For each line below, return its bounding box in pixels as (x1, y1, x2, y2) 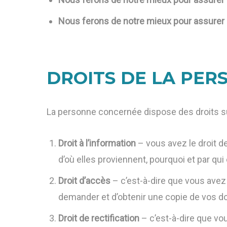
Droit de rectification (58, 213, 140, 223)
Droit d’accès (58, 175, 111, 186)
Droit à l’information (58, 138, 136, 148)
